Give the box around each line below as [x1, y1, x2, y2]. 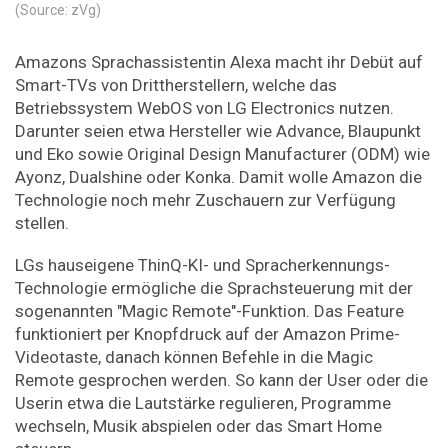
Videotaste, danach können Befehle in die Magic [15, 347, 373, 368]
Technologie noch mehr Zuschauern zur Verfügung [15, 189, 396, 210]
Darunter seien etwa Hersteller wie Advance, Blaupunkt [15, 120, 421, 141]
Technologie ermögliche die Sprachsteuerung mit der [15, 278, 413, 299]
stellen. [15, 212, 69, 233]
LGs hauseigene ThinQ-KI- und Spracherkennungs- [15, 255, 390, 276]
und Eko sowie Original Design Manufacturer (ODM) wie [15, 143, 430, 164]
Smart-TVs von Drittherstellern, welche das [15, 74, 337, 95]
